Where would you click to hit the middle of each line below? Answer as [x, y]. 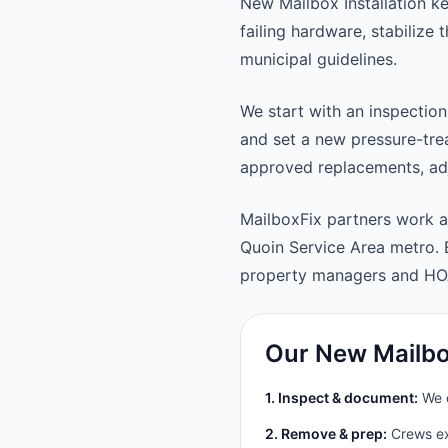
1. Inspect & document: [341, 397]
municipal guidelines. [318, 59]
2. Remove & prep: [326, 433]
